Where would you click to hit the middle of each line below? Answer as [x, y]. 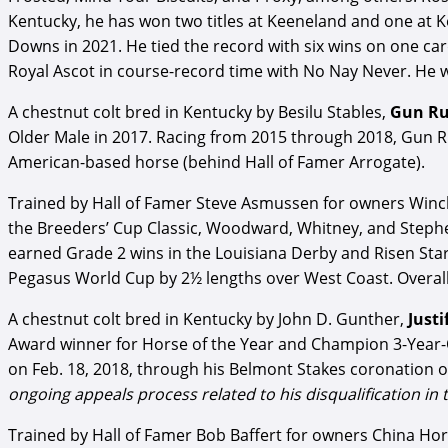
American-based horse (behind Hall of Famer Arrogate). [216, 161]
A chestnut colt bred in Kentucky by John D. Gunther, [208, 318]
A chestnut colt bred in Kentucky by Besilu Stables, [199, 111]
